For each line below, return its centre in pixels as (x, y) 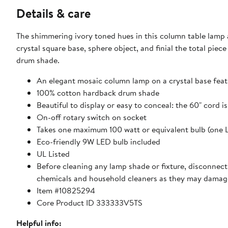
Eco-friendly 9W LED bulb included (98, 141)
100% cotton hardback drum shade (98, 92)
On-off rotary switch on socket (92, 117)
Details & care (53, 13)
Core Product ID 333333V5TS (90, 202)
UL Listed (53, 153)
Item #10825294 (66, 190)
